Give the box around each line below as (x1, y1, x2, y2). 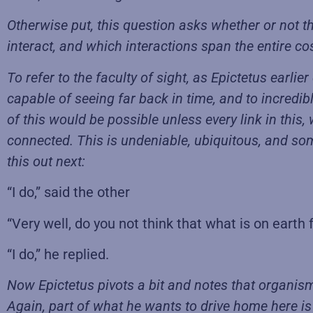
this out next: (7, 152, 85, 170)
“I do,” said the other (7, 184, 130, 201)
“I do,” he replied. (7, 245, 109, 263)
